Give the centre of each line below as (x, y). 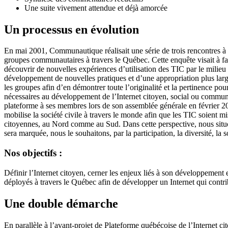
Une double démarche (61, 203)
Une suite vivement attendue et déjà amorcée (96, 8)
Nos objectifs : (33, 153)
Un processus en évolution (72, 29)
